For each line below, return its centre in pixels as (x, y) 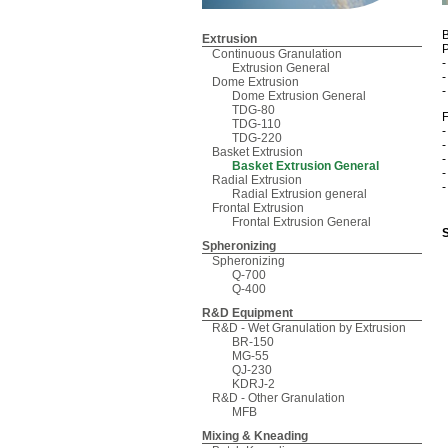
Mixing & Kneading (255, 436)
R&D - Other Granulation (278, 398)
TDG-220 (257, 138)
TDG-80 (253, 110)
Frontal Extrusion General (301, 222)
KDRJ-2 (253, 384)
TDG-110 (256, 124)
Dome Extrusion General (299, 96)
